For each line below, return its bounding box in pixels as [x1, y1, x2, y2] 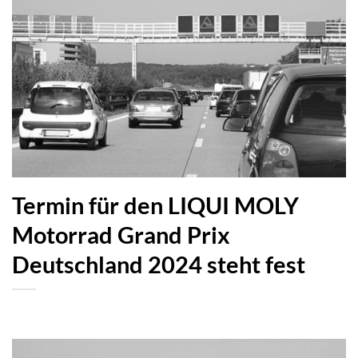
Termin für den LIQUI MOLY [12, 192, 299, 220]
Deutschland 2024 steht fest [12, 251, 305, 279]
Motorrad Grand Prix [12, 221, 230, 249]
